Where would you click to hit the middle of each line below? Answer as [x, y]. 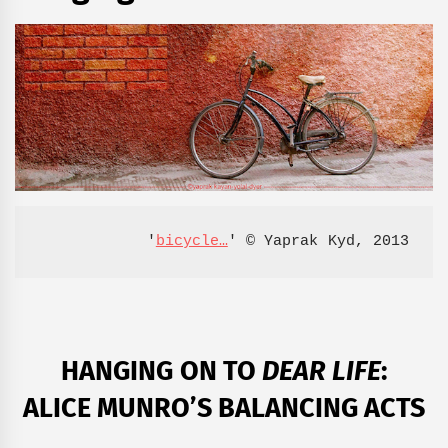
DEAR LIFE [321, 370]
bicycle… [191, 242]
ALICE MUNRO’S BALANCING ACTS [224, 407]
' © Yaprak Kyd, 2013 [318, 242]
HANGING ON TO [162, 370]
